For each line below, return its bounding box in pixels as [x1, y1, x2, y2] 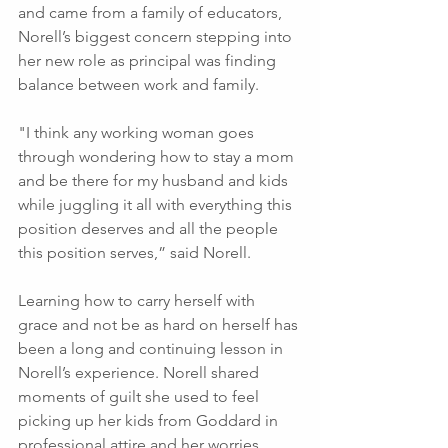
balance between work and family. [18, 75, 263, 95]
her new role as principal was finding [18, 51, 280, 71]
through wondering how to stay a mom [18, 147, 298, 167]
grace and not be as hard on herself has [18, 315, 302, 335]
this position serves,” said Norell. [18, 243, 251, 263]
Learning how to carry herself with [18, 291, 259, 311]
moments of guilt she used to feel [18, 387, 263, 407]
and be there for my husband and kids [18, 171, 292, 191]
